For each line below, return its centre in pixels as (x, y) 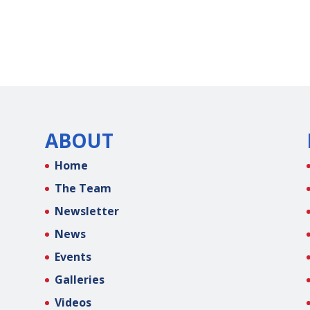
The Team (83, 188)
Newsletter (86, 211)
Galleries (79, 279)
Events (73, 256)
